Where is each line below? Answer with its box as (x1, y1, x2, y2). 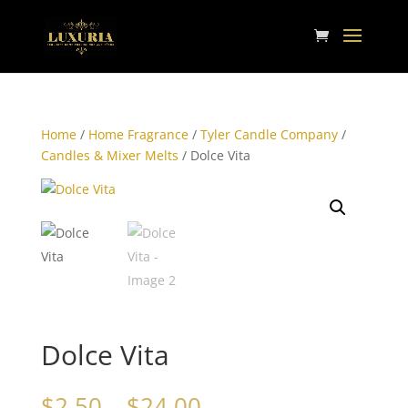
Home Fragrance (87, 126, 189, 143)
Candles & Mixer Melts (40, 147, 178, 164)
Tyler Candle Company (199, 126, 338, 143)
